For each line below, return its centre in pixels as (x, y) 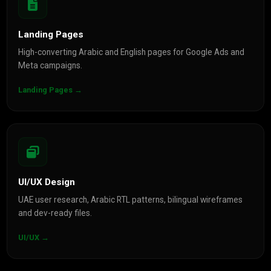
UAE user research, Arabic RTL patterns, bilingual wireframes (131, 200)
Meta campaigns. (51, 65)
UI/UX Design (47, 182)
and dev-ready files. (55, 213)
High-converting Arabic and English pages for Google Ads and (132, 52)
